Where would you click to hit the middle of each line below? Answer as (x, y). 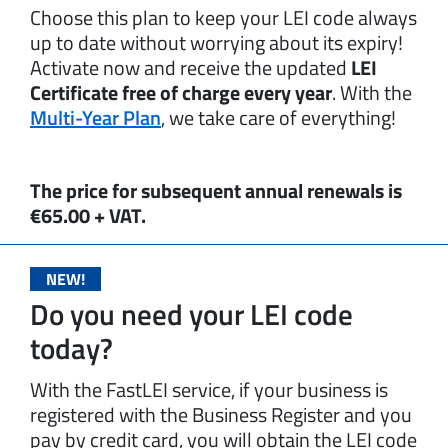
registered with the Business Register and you (221, 414)
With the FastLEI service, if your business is (209, 389)
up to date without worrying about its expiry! (216, 42)
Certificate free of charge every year (181, 92)
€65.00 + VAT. (88, 215)
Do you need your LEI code (191, 313)
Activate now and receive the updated (190, 67)
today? (71, 347)
